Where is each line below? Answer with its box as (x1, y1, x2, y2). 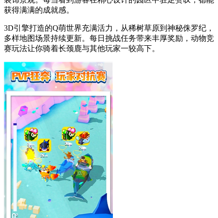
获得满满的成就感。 (4, 6, 74, 15)
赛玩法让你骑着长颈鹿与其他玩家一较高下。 (4, 44, 160, 53)
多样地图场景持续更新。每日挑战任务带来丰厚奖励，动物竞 (4, 34, 214, 43)
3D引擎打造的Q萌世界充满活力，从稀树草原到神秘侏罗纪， (4, 24, 214, 33)
